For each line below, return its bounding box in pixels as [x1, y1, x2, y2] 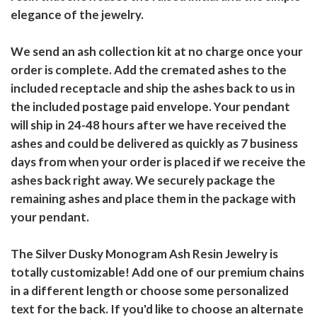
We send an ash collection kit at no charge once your [11, 44, 303, 59]
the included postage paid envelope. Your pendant [11, 99, 290, 115]
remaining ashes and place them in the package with [11, 191, 296, 207]
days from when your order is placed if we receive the [11, 154, 306, 170]
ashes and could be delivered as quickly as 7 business [11, 136, 298, 151]
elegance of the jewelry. [11, 7, 144, 23]
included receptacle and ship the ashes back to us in [11, 81, 295, 96]
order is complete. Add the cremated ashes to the [11, 62, 287, 78]
